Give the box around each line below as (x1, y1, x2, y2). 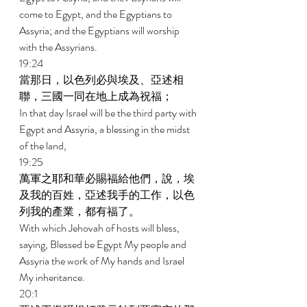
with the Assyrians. (19, 39, 99, 55)
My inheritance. (19, 269, 87, 285)
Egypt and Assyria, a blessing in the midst (19, 121, 192, 137)
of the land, (19, 138, 69, 153)
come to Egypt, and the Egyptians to (19, 6, 174, 22)
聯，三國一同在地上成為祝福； (19, 88, 175, 104)
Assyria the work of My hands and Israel (19, 253, 186, 269)
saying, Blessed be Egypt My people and (19, 236, 188, 252)
